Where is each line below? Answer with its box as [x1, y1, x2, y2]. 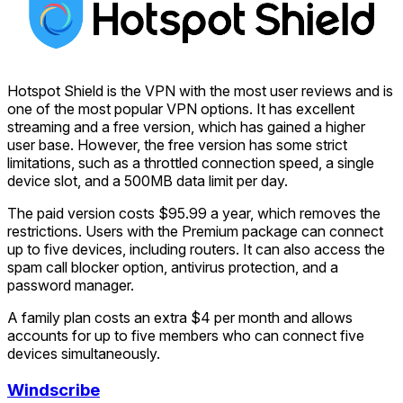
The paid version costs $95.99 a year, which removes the [7, 204, 381, 223]
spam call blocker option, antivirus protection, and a [7, 258, 338, 277]
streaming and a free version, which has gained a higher [7, 118, 365, 137]
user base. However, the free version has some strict [7, 136, 347, 155]
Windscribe [7, 379, 100, 400]
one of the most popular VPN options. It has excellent [7, 100, 354, 119]
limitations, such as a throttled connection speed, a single [7, 154, 374, 173]
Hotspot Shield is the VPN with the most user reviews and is [7, 82, 393, 101]
